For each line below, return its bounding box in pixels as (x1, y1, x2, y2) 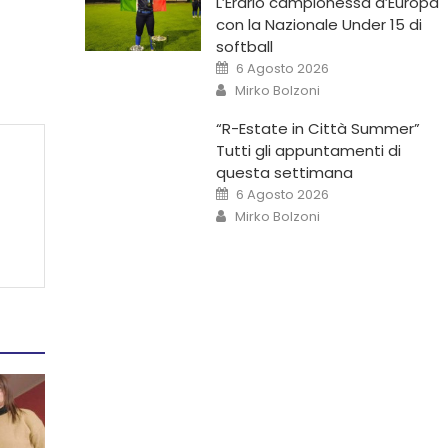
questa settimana (215, 161, 353, 183)
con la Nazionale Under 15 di (215, 13, 422, 35)
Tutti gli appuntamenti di (215, 139, 401, 161)
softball (215, 35, 273, 57)
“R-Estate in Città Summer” (215, 117, 420, 139)
